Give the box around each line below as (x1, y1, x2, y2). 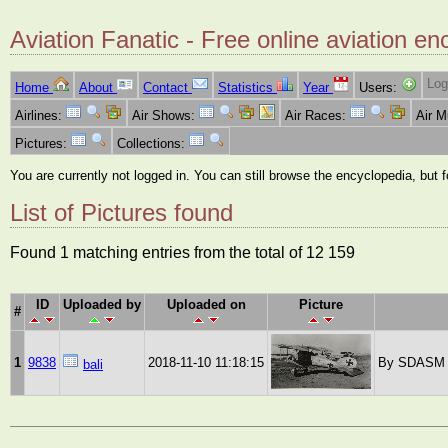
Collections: (117, 136, 189, 152)
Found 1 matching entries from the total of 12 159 (10, 244, 355, 262)
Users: (359, 80, 401, 96)
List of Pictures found (10, 199, 233, 227)
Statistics (218, 80, 277, 96)
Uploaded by (63, 297, 141, 313)
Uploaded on (166, 297, 246, 313)
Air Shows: (132, 108, 199, 124)
